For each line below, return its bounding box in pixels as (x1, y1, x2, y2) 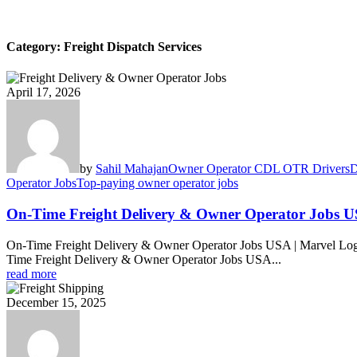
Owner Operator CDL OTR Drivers (168, 162, 350, 176)
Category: (6, 40, 64, 54)
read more (6, 266, 57, 280)
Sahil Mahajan (96, 162, 168, 176)
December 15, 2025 (6, 295, 106, 309)
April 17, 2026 (6, 85, 80, 100)
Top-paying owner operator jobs (76, 176, 238, 190)
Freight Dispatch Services (64, 40, 202, 54)
